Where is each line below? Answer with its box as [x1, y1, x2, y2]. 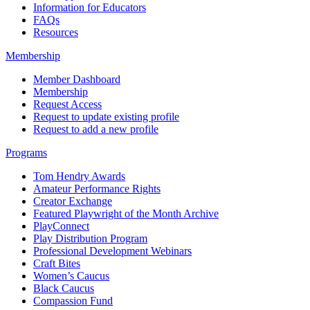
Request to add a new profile [33, 123, 158, 136]
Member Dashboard [33, 73, 120, 86]
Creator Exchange [33, 195, 112, 208]
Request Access [33, 98, 102, 111]
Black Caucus [33, 282, 94, 295]
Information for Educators [33, 1, 146, 14]
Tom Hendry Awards [33, 170, 125, 183]
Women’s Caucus [33, 270, 109, 282]
